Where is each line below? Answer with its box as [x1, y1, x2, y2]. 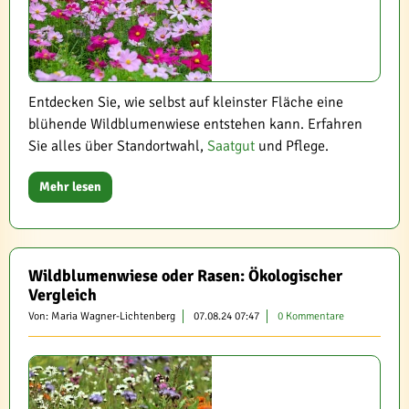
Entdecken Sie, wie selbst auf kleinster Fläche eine [28, 93, 343, 111]
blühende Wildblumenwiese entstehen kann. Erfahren [28, 115, 362, 133]
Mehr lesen [39, 179, 101, 194]
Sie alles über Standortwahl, [28, 137, 207, 155]
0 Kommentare [278, 309, 344, 323]
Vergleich [28, 285, 97, 305]
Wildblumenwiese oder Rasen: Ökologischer [28, 266, 342, 286]
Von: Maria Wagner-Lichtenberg [28, 309, 175, 323]
